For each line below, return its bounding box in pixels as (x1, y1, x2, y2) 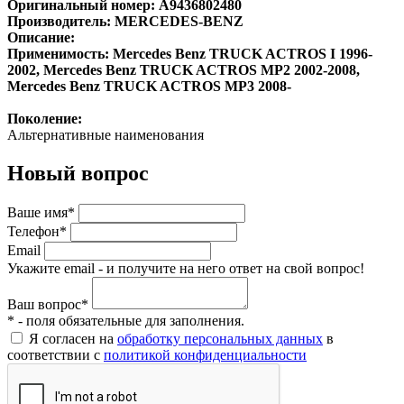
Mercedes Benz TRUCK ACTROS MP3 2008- (7, 78, 291, 94)
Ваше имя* (7, 204, 75, 220)
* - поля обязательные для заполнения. (7, 312, 244, 328)
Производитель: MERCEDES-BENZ (7, 13, 243, 29)
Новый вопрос (7, 161, 149, 185)
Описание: (7, 29, 75, 45)
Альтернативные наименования (7, 126, 204, 142)
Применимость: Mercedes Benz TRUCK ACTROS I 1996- (7, 45, 372, 61)
